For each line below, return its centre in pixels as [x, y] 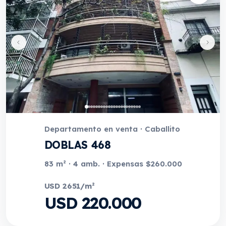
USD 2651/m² [69, 186]
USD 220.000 [93, 203]
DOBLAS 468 [77, 145]
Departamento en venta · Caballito [112, 129]
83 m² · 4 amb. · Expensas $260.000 [113, 164]
